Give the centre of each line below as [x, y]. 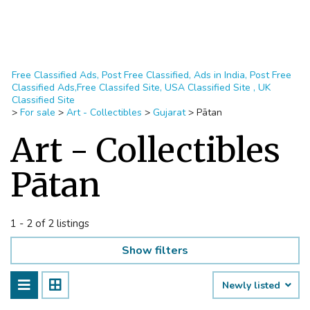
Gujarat [169, 112]
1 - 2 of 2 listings [50, 224]
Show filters [155, 250]
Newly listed [253, 285]
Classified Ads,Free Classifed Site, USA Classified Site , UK [141, 88]
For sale [38, 112]
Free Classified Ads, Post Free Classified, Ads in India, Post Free [152, 75]
